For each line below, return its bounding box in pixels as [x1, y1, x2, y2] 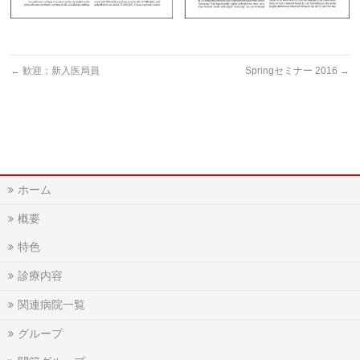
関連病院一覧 [18, 298, 85, 312]
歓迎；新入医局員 [20, 65, 100, 77]
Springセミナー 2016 [244, 65, 340, 77]
